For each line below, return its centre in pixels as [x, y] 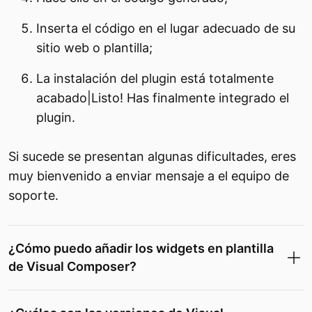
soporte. [33, 195]
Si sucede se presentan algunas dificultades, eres [152, 156]
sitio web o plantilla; [94, 48]
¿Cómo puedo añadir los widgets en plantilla [141, 248]
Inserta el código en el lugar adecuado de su [166, 28]
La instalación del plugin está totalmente [155, 78]
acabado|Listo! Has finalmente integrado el [163, 98]
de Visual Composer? [72, 266]
